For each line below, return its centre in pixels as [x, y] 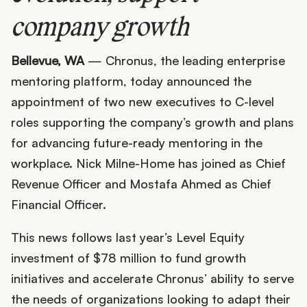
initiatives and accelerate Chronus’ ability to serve [152, 279]
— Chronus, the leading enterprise [185, 61]
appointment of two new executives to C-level [143, 102]
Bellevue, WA [48, 61]
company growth [100, 29]
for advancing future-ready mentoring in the [137, 143]
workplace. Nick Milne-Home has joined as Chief [148, 163]
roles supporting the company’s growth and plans [152, 122]
